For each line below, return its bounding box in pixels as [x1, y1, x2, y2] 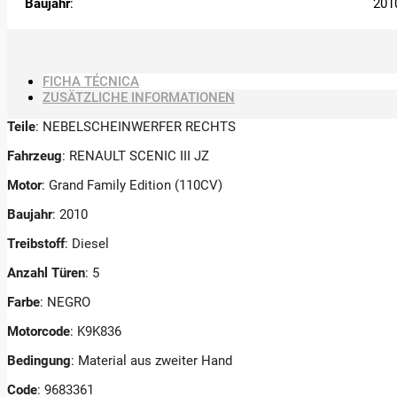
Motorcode [7, 323, 70, 339]
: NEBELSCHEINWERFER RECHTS [35, 118, 236, 135]
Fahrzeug [7, 147, 62, 164]
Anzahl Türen [7, 264, 85, 281]
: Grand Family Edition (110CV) [42, 176, 222, 193]
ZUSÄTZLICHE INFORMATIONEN [43, 89, 235, 105]
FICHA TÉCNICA [43, 73, 139, 90]
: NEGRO [40, 293, 90, 310]
